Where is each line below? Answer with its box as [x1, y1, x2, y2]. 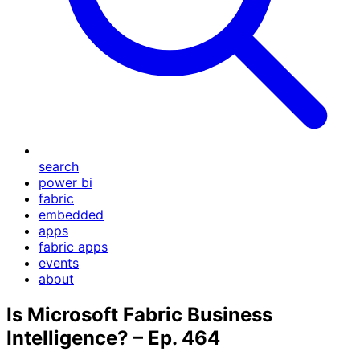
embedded [39, 207, 104, 223]
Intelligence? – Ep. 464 [6, 325, 220, 350]
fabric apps [39, 239, 108, 255]
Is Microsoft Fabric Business [6, 302, 272, 326]
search [39, 158, 79, 174]
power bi [39, 174, 92, 190]
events [39, 255, 79, 271]
